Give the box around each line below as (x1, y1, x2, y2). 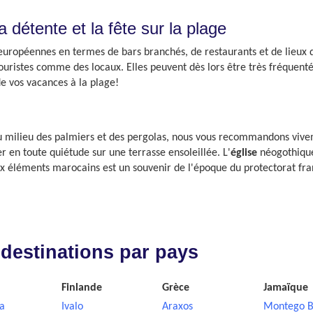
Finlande (61, 282, 102, 293)
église (231, 147, 257, 159)
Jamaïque (263, 282, 308, 293)
